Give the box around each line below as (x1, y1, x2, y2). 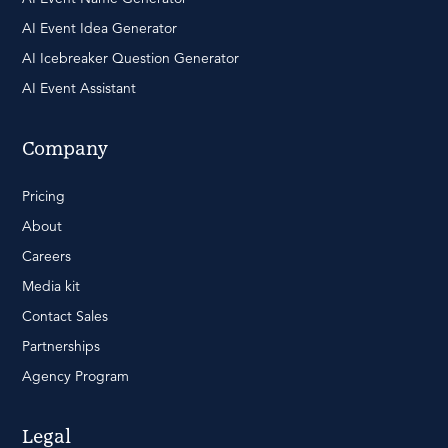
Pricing (22, 187, 65, 206)
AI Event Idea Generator (22, 19, 177, 38)
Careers (22, 247, 71, 266)
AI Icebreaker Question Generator (22, 49, 239, 68)
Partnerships (22, 337, 100, 356)
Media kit (22, 277, 80, 296)
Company (22, 140, 108, 160)
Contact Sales (22, 307, 108, 326)
